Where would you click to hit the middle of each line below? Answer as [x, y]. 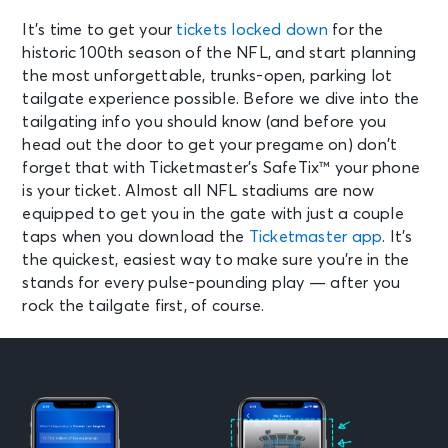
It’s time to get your [99, 30]
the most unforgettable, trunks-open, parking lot [207, 76]
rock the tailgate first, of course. [143, 306]
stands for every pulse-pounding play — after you [211, 283]
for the [355, 30]
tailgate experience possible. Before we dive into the [221, 99]
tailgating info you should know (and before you [204, 122]
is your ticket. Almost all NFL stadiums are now [198, 191]
